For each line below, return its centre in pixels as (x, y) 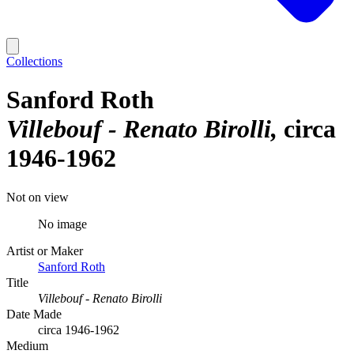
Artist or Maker (45, 250)
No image (62, 224)
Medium (27, 345)
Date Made (34, 314)
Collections (34, 61)
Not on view (38, 197)
